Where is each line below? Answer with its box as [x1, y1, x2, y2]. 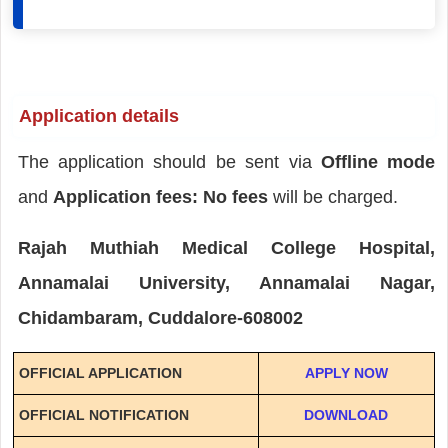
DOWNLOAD [304, 406, 389, 423]
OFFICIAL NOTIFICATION [18, 406, 189, 423]
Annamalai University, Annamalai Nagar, [17, 272, 436, 293]
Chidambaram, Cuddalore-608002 [17, 307, 303, 328]
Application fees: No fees [52, 186, 273, 207]
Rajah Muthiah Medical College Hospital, [17, 237, 436, 258]
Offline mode [320, 151, 436, 172]
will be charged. [272, 186, 398, 207]
